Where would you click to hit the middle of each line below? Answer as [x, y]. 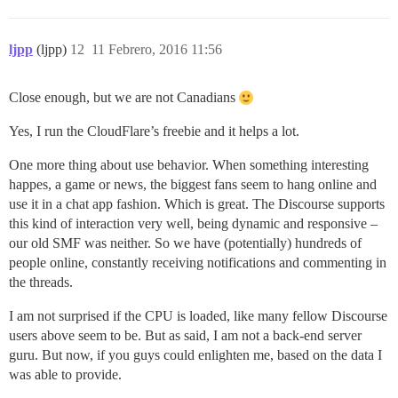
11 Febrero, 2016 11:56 [157, 50]
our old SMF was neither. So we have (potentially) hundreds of [185, 243]
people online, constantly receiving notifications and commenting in [198, 263]
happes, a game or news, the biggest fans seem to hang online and [193, 185]
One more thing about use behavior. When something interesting [189, 165]
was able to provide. [65, 375]
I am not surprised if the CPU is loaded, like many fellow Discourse [198, 316]
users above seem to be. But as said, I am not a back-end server [185, 336]
